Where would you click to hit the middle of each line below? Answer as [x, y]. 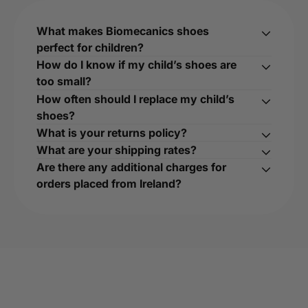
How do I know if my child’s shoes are [136, 65]
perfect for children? [90, 48]
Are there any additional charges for [131, 167]
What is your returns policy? [111, 132]
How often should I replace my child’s [135, 99]
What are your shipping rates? [116, 150]
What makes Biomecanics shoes [122, 31]
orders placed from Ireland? [109, 184]
